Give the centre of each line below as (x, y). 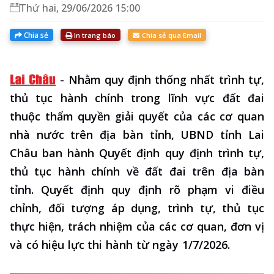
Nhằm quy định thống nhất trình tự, (166, 80)
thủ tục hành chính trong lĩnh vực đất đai (137, 98)
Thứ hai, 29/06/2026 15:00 (80, 8)
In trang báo (94, 35)
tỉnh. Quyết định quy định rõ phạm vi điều (137, 190)
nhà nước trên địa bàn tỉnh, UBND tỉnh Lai (137, 135)
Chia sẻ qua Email (171, 35)
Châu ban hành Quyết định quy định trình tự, (137, 153)
